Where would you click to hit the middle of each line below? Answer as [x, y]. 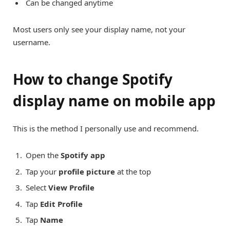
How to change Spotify [93, 79]
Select [37, 188]
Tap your [42, 171]
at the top [133, 171]
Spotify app [83, 155]
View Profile [71, 188]
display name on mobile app [114, 100]
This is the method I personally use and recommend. [106, 128]
